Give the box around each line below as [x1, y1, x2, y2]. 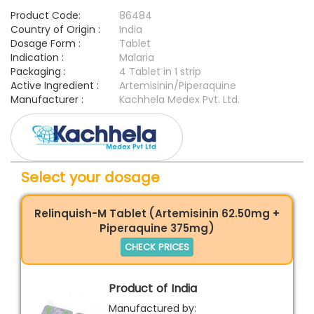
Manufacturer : [11, 93, 83, 107]
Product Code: [11, 8, 81, 23]
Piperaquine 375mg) [100, 220, 214, 235]
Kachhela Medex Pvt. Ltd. [119, 93, 240, 107]
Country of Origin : [11, 22, 100, 37]
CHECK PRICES [125, 240, 189, 254]
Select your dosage [21, 167, 160, 187]
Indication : [11, 50, 64, 65]
